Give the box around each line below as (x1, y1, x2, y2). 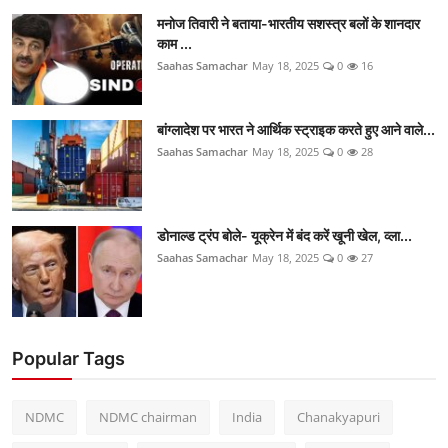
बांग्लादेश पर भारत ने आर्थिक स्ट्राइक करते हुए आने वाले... (157, 120, 435, 138)
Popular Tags (12, 347, 125, 369)
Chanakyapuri (297, 407, 380, 426)
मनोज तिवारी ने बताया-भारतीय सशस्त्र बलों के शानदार (157, 14, 420, 32)
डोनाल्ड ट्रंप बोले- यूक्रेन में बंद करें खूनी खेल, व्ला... (157, 226, 412, 244)
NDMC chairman (99, 407, 197, 426)
